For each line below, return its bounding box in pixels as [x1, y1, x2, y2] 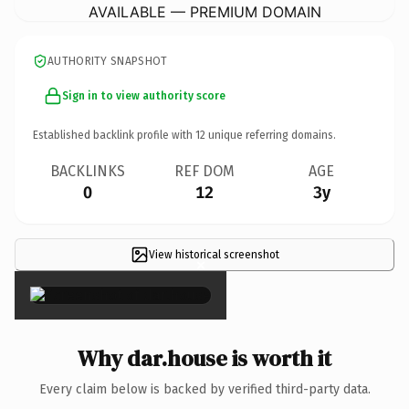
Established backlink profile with [33, 128, 195, 142]
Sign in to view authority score [62, 89, 225, 102]
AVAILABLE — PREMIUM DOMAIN [88, 2, 321, 21]
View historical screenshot [148, 247, 279, 261]
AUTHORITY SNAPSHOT [47, 54, 168, 68]
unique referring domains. [205, 128, 336, 142]
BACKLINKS [50, 162, 125, 180]
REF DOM [174, 162, 235, 180]
